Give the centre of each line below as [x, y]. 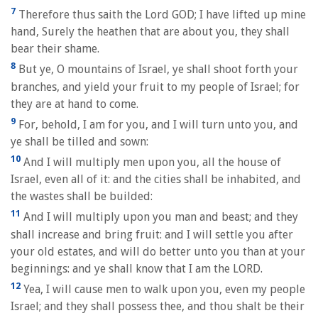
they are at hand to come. [75, 104]
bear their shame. [55, 49]
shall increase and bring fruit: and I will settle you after [152, 234]
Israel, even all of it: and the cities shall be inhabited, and [156, 180]
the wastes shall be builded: [82, 197]
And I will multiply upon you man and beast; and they [159, 217]
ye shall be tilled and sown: [79, 141]
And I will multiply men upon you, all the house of [151, 163]
